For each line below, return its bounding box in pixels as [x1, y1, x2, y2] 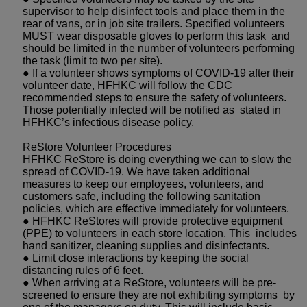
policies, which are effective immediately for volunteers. [23, 203, 292, 215]
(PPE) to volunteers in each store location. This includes [23, 228, 297, 240]
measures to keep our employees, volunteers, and [23, 178, 264, 191]
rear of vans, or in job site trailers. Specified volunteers [23, 18, 284, 30]
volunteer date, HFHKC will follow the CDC [23, 79, 235, 92]
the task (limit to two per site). [23, 55, 165, 67]
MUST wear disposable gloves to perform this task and [23, 30, 290, 42]
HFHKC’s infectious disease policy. [23, 116, 199, 129]
